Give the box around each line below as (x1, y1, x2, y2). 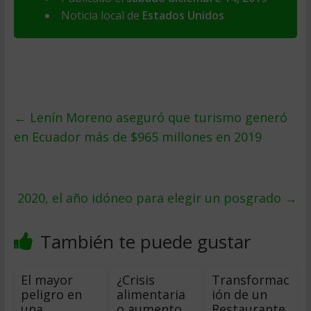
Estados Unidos (142, 8, 224, 23)
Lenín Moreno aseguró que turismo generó (26, 109, 287, 126)
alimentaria (116, 286, 185, 303)
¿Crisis (116, 271, 155, 288)
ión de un (212, 286, 268, 303)
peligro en (20, 286, 82, 303)
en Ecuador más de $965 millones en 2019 (13, 128, 262, 145)
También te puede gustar (40, 229, 251, 254)
